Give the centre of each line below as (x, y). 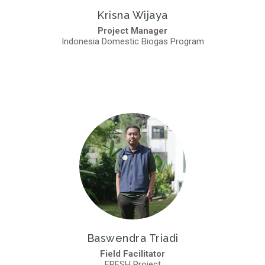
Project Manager (132, 30)
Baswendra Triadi (132, 238)
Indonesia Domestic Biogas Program (132, 41)
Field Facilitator (132, 253)
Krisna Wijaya (132, 15)
